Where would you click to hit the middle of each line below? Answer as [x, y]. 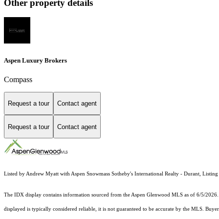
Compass [18, 79]
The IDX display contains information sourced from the [67, 195]
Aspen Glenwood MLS [157, 195]
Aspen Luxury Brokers [35, 60]
